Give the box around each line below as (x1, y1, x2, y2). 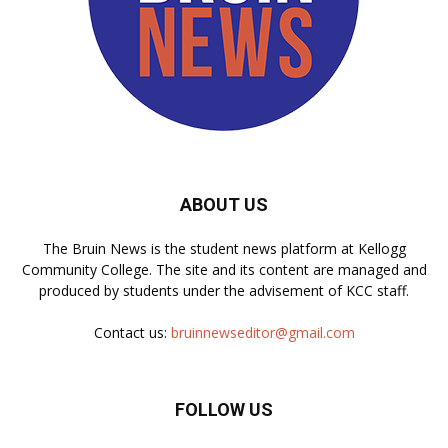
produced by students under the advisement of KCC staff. (39, 280, 409, 300)
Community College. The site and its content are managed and (21, 259, 427, 279)
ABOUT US (180, 193, 268, 215)
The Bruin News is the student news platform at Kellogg (42, 238, 406, 258)
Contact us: (93, 322, 171, 342)
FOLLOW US (175, 398, 273, 420)
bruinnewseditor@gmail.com (170, 322, 355, 342)
